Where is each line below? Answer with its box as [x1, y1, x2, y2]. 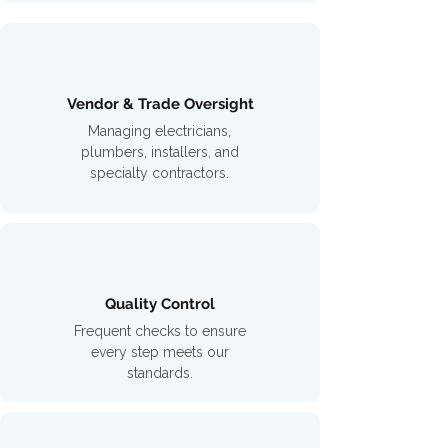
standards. [126, 365, 193, 381]
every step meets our [90, 344, 229, 360]
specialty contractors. [90, 165, 229, 181]
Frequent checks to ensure [73, 323, 246, 339]
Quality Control [105, 295, 215, 313]
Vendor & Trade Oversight [66, 95, 254, 113]
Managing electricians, [88, 123, 231, 139]
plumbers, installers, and [80, 144, 239, 160]
